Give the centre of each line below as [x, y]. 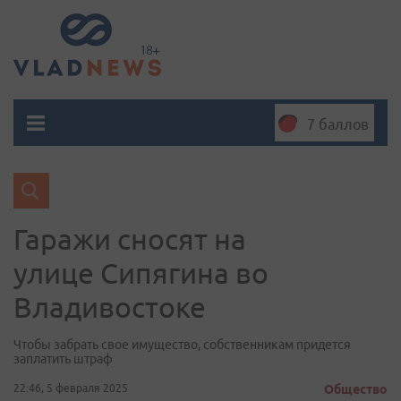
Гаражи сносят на [130, 239]
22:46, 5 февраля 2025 [71, 388]
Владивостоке [110, 307]
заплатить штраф [63, 359]
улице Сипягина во [141, 273]
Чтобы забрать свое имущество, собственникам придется [182, 345]
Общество [356, 389]
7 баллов [338, 124]
